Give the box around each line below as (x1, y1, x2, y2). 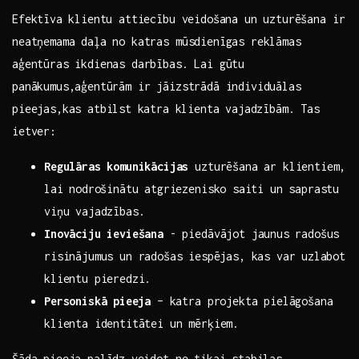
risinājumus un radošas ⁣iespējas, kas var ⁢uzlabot (44, 249, 345, 264)
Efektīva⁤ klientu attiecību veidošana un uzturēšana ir (12, 12, 345, 26)
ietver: (12, 124, 56, 139)
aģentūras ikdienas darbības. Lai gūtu (12, 57, 245, 71)
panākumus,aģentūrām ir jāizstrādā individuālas (12, 79, 301, 94)
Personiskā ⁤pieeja (44, 294, 151, 309)
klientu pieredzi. (44, 272, 151, 286)
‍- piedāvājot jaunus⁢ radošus (163, 227, 340, 241)
